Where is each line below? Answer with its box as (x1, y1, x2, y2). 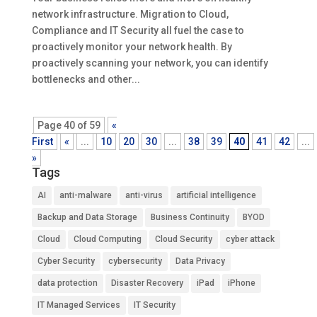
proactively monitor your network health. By (31, 41, 232, 52)
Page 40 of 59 (37, 120, 100, 131)
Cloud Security (154, 234, 212, 244)
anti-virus (125, 190, 163, 200)
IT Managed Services (37, 300, 120, 310)
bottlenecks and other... (31, 74, 140, 85)
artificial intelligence (175, 190, 256, 200)
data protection (37, 278, 98, 288)
